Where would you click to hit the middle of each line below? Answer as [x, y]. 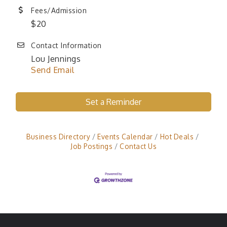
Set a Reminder [113, 102]
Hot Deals [177, 137]
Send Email [52, 70]
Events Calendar [125, 137]
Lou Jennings [56, 59]
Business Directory [58, 137]
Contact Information [66, 46]
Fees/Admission [59, 11]
